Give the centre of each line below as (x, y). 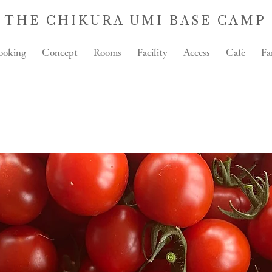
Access (196, 52)
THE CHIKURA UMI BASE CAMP (135, 21)
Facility (152, 52)
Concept (59, 52)
